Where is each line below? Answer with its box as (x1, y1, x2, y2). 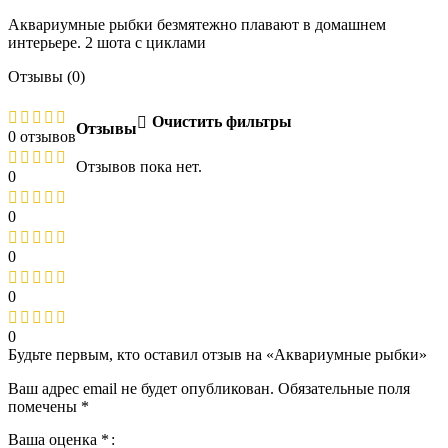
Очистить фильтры (151, 113, 292, 131)
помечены (8, 398, 81, 416)
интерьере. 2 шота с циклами (8, 34, 206, 52)
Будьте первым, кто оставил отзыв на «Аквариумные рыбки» (8, 346, 427, 364)
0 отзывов (8, 128, 76, 146)
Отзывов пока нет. (76, 157, 202, 175)
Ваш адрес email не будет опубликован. (8, 380, 274, 398)
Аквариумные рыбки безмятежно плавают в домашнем (8, 16, 386, 34)
